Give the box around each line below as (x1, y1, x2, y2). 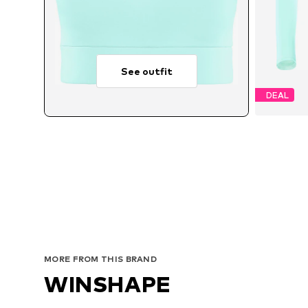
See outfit (120, 65, 173, 78)
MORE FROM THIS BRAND (44, 253, 157, 264)
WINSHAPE (44, 270, 171, 298)
